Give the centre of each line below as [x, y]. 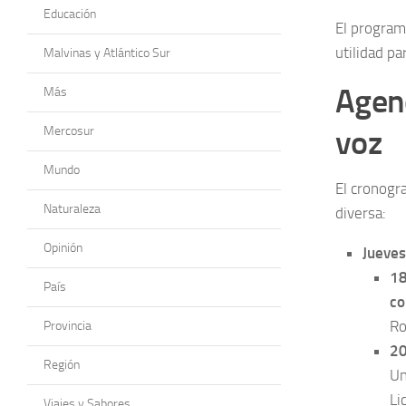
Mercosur [69, 130]
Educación [70, 14]
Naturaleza [72, 208]
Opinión [63, 247]
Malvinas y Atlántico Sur [107, 53]
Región [62, 364]
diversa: [361, 213]
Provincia [68, 325]
